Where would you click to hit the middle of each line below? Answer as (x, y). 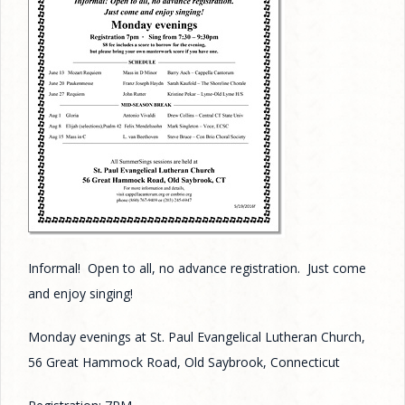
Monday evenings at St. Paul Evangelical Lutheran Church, (197, 337)
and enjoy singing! (80, 294)
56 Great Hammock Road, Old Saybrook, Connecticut (184, 363)
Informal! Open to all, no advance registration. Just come (197, 268)
